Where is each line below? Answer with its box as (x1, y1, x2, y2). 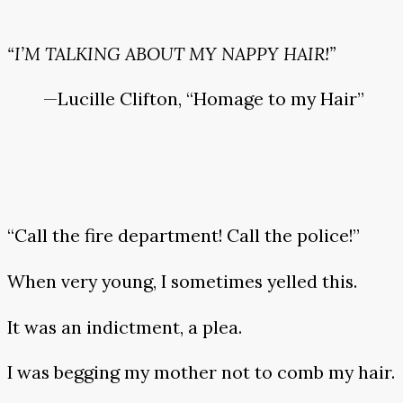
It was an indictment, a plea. (7, 315, 242, 338)
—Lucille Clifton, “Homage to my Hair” (43, 87, 364, 111)
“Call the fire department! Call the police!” (7, 224, 360, 247)
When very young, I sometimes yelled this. (7, 270, 357, 293)
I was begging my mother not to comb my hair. (7, 361, 395, 384)
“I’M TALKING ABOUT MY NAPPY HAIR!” (7, 41, 336, 65)
